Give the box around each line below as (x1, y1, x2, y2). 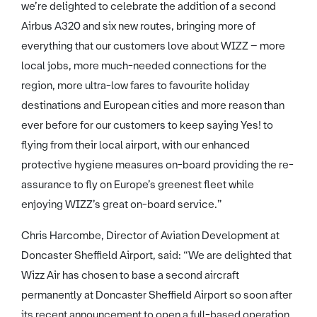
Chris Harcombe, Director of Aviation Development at (21, 229, 279, 243)
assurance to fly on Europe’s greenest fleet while (21, 178, 254, 192)
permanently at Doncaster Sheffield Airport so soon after (21, 288, 292, 302)
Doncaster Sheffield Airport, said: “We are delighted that (21, 248, 292, 263)
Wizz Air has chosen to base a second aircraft (21, 268, 239, 282)
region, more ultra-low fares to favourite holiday (21, 79, 250, 93)
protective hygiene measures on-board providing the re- (21, 158, 294, 172)
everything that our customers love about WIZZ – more (21, 39, 285, 53)
